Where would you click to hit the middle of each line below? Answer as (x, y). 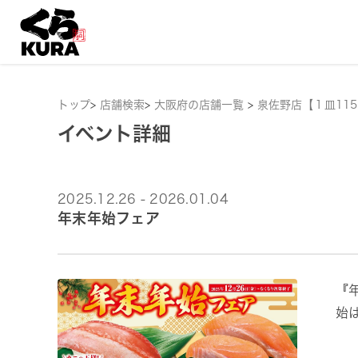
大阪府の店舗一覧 (201, 105)
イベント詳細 (114, 133)
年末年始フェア (109, 218)
